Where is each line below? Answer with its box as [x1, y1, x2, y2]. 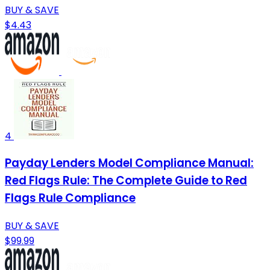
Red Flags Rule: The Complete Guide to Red [5, 172, 247, 189]
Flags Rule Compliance [5, 190, 136, 207]
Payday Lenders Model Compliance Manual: [5, 155, 254, 172]
